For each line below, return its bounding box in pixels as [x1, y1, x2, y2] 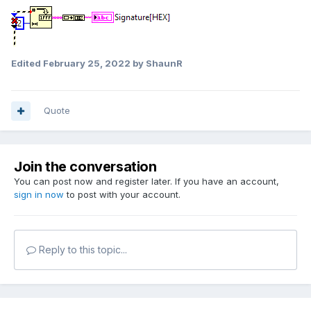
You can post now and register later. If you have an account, [14, 176, 279, 187]
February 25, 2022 [43, 57, 131, 69]
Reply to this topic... [36, 244, 127, 256]
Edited [11, 57, 43, 69]
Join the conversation [14, 158, 157, 176]
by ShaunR [131, 57, 183, 69]
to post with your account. [64, 189, 180, 201]
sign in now [14, 189, 64, 201]
